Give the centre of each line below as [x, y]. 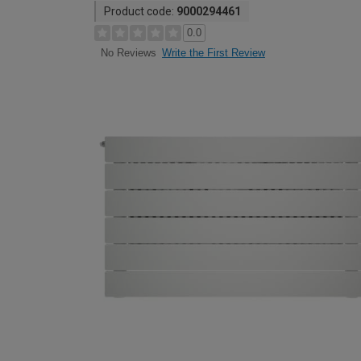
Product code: [140, 11]
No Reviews [128, 53]
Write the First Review [214, 53]
